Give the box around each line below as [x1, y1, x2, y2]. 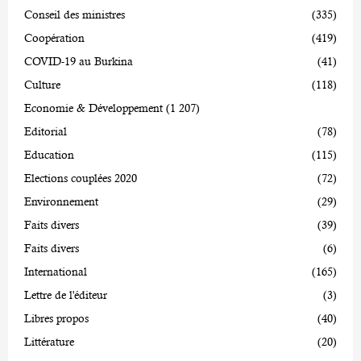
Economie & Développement [24, 102, 163, 115]
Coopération [24, 31, 85, 45]
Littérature [24, 335, 74, 349]
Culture [24, 78, 60, 92]
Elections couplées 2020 [24, 172, 137, 185]
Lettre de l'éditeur [24, 288, 107, 302]
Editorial [24, 125, 67, 139]
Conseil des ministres [24, 8, 125, 22]
